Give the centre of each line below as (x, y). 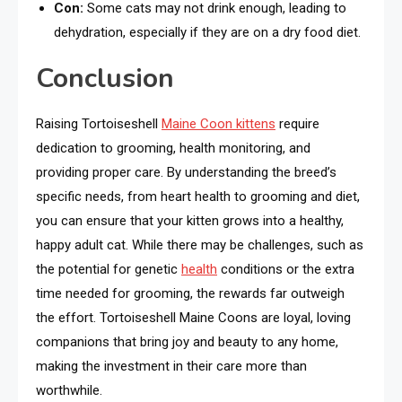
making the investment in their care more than (171, 367)
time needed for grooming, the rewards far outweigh (190, 294)
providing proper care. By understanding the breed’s (186, 173)
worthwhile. (69, 391)
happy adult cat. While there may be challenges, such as (200, 245)
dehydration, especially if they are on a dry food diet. (207, 33)
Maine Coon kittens (218, 124)
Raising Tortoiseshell (99, 124)
